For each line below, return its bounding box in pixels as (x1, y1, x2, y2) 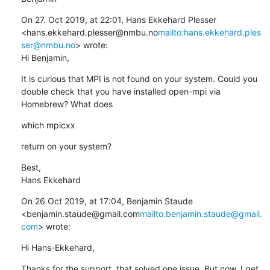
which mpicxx (20, 119, 75, 130)
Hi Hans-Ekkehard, (20, 242, 95, 253)
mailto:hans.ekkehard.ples (157, 27, 261, 37)
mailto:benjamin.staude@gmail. (139, 208, 262, 219)
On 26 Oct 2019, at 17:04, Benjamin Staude (20, 195, 193, 206)
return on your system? (20, 140, 111, 151)
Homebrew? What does (20, 98, 113, 109)
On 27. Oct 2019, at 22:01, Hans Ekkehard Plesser (20, 14, 216, 25)
